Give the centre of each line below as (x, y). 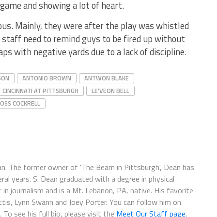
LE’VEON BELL (110, 90)
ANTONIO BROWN (47, 78)
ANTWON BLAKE (107, 78)
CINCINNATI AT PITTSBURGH (40, 90)
